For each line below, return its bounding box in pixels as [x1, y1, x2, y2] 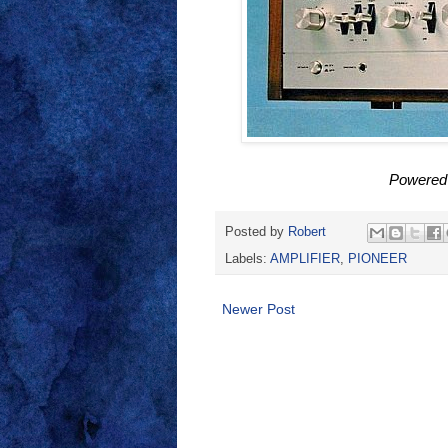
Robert [288, 224, 326, 239]
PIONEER [348, 251, 407, 266]
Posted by [225, 224, 288, 239]
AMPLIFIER [270, 251, 340, 266]
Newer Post [222, 300, 295, 317]
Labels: [225, 251, 270, 266]
